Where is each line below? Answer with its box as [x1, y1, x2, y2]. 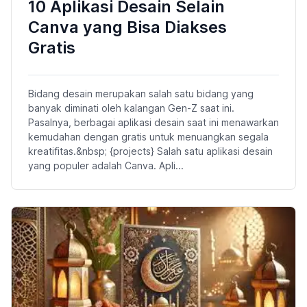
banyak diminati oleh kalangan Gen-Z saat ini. [28, 101, 234, 114]
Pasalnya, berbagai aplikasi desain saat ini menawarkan [28, 116, 279, 128]
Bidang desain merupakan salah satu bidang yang [28, 87, 254, 99]
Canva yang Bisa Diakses [28, 16, 227, 37]
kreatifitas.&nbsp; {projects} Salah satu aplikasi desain [28, 145, 273, 157]
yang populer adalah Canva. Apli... [28, 159, 184, 171]
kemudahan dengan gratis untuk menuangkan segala [28, 130, 269, 143]
